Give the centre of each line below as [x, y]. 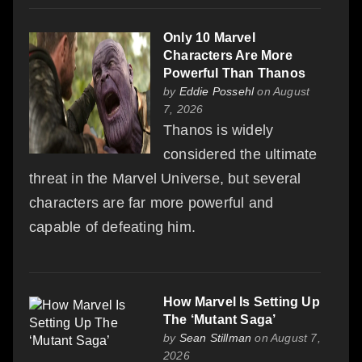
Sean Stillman [215, 337]
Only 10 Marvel [209, 37]
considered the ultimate [240, 154]
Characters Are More [228, 55]
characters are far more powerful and [152, 202]
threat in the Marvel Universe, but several [165, 178]
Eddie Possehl [217, 91]
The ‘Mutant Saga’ [220, 319]
